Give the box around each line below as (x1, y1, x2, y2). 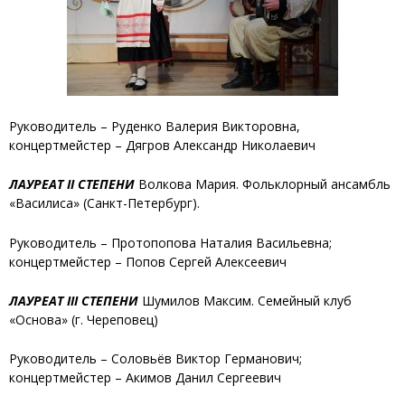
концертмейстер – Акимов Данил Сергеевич (9, 369, 281, 387)
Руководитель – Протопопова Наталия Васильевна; (9, 233, 332, 251)
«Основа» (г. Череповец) (9, 310, 158, 328)
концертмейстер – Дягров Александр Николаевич (9, 136, 316, 154)
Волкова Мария (135, 175, 236, 193)
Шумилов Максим (142, 291, 251, 309)
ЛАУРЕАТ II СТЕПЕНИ (9, 175, 135, 193)
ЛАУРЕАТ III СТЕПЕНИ (9, 291, 138, 309)
